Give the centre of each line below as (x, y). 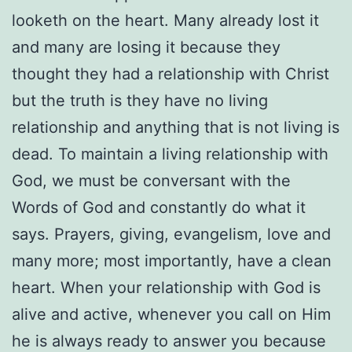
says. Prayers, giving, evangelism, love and (171, 235)
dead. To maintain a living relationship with (170, 154)
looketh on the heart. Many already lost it (165, 21)
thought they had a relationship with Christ (170, 74)
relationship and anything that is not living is (176, 128)
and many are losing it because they (146, 48)
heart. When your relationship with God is (166, 288)
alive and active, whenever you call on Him (171, 315)
